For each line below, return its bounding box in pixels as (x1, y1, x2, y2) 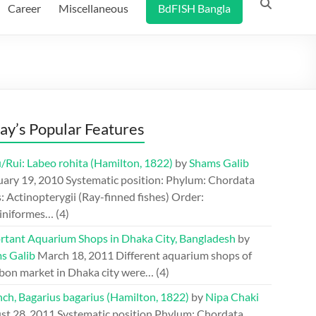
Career (8, 1, 41, 15)
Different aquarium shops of (116, 248, 252, 262)
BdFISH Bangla (158, 1, 231, 15)
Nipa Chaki (205, 290, 259, 303)
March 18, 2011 (37, 248, 114, 262)
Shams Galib (189, 156, 249, 169)
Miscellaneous (59, 1, 128, 15)
